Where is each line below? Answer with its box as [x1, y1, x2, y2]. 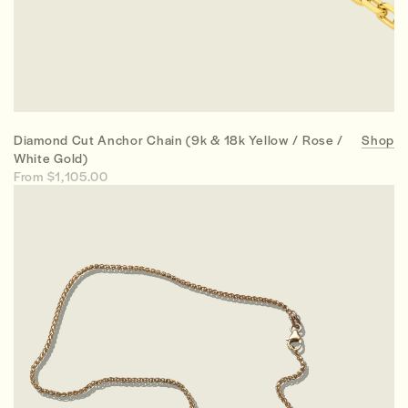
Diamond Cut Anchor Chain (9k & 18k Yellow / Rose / [14, 129, 344, 148]
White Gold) [14, 148, 88, 167]
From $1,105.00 [14, 166, 108, 185]
